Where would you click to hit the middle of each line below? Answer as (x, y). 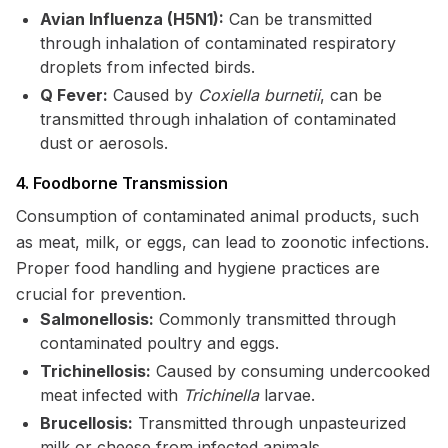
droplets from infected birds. (147, 67)
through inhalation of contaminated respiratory (218, 43)
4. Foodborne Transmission (122, 183)
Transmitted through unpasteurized (269, 423)
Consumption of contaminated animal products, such (217, 216)
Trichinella (221, 395)
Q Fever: (74, 95)
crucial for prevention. (101, 294)
